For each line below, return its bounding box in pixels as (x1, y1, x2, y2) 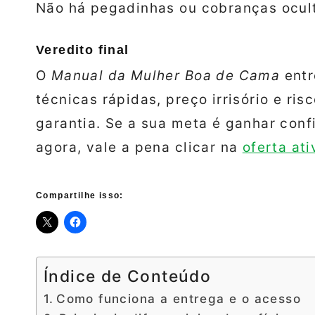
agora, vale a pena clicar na (36, 139, 243, 156)
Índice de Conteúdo (44, 266, 212, 287)
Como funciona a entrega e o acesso (56, 291, 302, 307)
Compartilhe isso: (36, 191, 124, 201)
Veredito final (36, 43, 129, 58)
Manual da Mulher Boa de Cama (51, 67, 281, 84)
